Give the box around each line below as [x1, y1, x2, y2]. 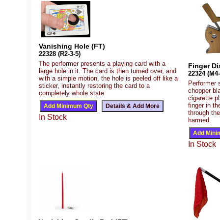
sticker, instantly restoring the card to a [39, 82, 150, 89]
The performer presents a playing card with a [39, 59, 165, 67]
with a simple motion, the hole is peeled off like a [39, 74, 178, 82]
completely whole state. [39, 89, 106, 97]
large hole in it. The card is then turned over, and [39, 67, 176, 75]
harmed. [188, 116, 211, 124]
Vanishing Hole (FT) [39, 42, 105, 50]
